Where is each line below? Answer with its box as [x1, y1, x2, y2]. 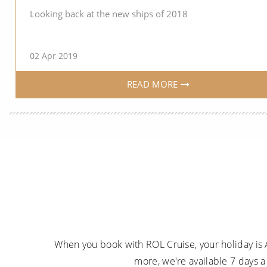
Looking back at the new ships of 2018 [29, 7, 188, 20]
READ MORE [127, 78, 178, 91]
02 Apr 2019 [29, 50, 77, 61]
